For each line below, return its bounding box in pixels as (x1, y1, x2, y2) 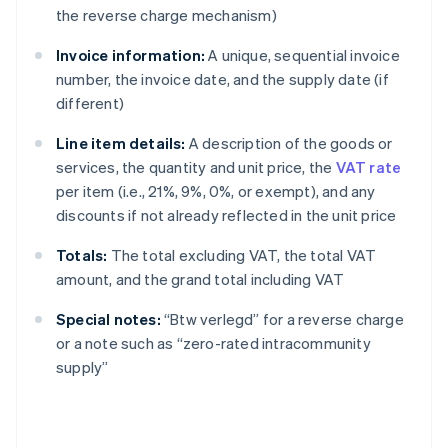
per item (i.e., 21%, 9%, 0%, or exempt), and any (56, 181, 376, 202)
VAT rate (335, 157, 402, 178)
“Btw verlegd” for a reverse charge (160, 309, 404, 330)
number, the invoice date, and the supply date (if (56, 69, 389, 90)
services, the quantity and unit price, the (56, 157, 336, 178)
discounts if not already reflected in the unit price (56, 205, 397, 226)
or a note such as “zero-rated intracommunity (56, 333, 371, 354)
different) (56, 93, 124, 114)
